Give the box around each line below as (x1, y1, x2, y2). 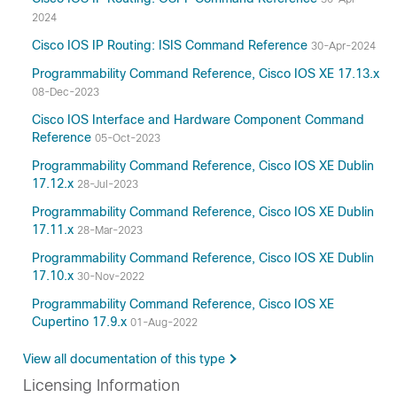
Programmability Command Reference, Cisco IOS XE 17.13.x (32, 66, 379, 81)
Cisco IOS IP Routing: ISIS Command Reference (32, 38, 311, 52)
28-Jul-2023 (77, 178, 138, 191)
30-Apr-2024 (311, 40, 376, 52)
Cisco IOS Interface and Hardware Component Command (32, 113, 364, 127)
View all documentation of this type (23, 352, 225, 366)
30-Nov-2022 (77, 270, 144, 283)
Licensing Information (23, 377, 180, 394)
